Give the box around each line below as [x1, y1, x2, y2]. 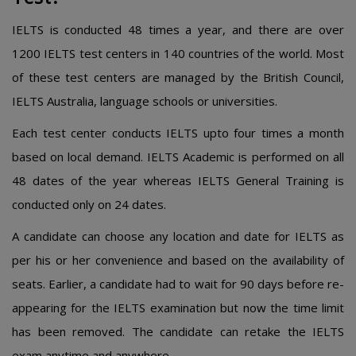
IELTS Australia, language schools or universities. [12, 93, 277, 109]
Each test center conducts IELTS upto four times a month [12, 125, 344, 141]
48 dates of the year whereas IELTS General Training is [12, 172, 344, 188]
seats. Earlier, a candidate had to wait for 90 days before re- [12, 276, 344, 292]
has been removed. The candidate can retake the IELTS [12, 323, 344, 339]
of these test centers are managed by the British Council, [12, 69, 344, 85]
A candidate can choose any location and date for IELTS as [12, 228, 344, 244]
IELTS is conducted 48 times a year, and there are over [12, 21, 344, 37]
